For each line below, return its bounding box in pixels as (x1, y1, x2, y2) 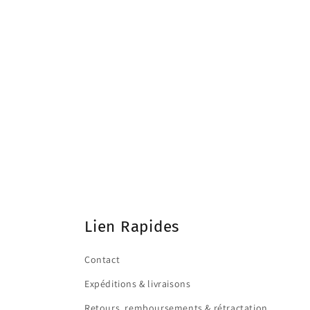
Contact (84, 253, 120, 266)
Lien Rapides (84, 217, 180, 236)
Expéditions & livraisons (84, 277, 191, 290)
